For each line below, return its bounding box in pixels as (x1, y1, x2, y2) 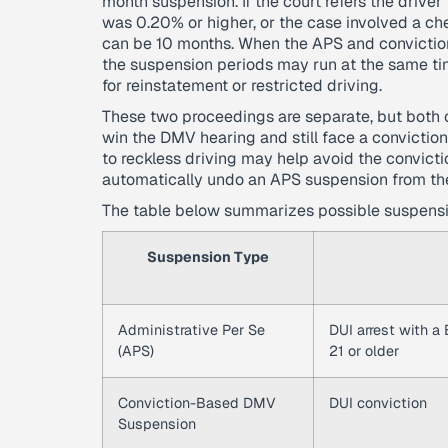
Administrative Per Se (118, 321, 265, 339)
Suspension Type (147, 248, 269, 266)
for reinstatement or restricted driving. (102, 75, 382, 96)
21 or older (329, 342, 399, 360)
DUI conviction (329, 394, 427, 412)
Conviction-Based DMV (118, 394, 276, 412)
